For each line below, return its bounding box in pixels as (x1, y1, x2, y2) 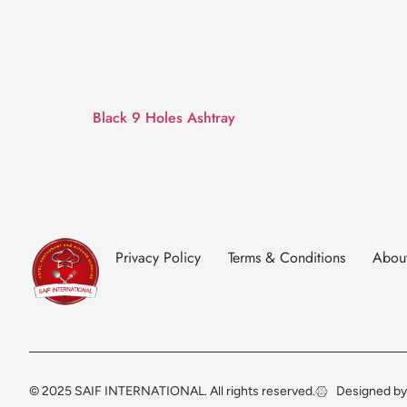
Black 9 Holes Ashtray (93, 107, 235, 129)
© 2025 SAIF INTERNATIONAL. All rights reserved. (29, 383, 315, 400)
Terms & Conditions (228, 247, 345, 269)
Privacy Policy (115, 247, 201, 269)
